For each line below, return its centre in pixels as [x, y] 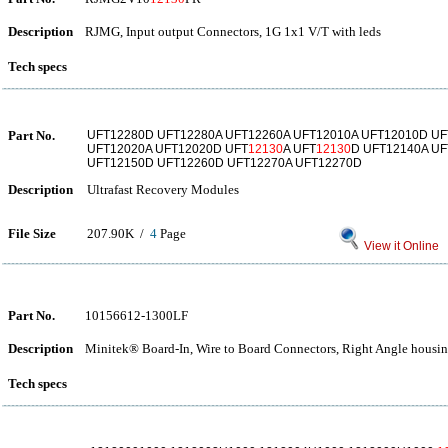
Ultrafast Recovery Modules [163, 189]
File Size [32, 233]
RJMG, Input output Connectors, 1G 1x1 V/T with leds [233, 31]
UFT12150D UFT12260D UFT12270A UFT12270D [224, 163]
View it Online [400, 246]
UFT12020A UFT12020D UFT [167, 149]
